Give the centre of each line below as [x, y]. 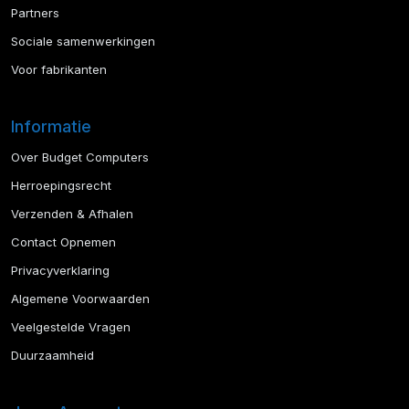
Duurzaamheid [52, 356]
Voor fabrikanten [59, 70]
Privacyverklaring [60, 271]
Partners [35, 13]
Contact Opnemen [63, 242]
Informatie [51, 127]
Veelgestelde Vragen [71, 327]
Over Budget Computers [80, 157]
